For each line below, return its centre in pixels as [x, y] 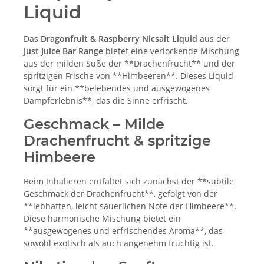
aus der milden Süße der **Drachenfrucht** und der [129, 64]
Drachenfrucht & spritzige [117, 141]
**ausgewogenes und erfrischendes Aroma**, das [123, 231]
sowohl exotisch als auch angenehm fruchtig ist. [119, 243]
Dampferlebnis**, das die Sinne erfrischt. [106, 101]
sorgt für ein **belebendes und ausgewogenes [117, 88]
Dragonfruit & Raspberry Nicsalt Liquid [119, 39]
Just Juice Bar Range [63, 51]
